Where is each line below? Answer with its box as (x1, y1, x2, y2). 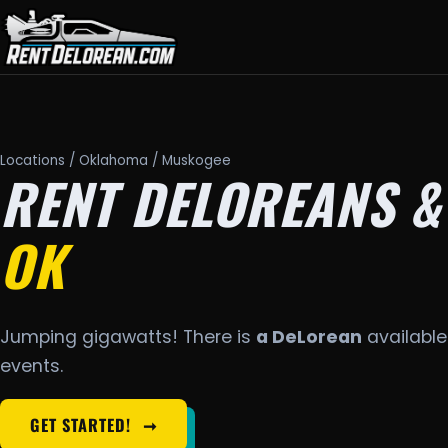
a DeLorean (256, 325, 362, 350)
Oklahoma (79, 151, 148, 171)
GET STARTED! (30, 412, 137, 437)
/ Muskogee (148, 151, 231, 171)
